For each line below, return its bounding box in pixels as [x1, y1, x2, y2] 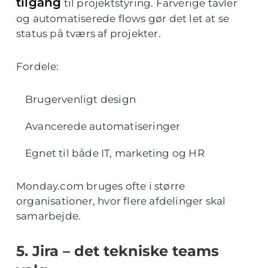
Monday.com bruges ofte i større [16, 180, 185, 192]
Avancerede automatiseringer [25, 120, 181, 132]
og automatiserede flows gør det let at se [16, 13, 230, 25]
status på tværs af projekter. [16, 28, 161, 39]
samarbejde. [16, 210, 81, 222]
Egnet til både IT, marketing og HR [25, 147, 205, 159]
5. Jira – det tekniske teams [16, 242, 219, 260]
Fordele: [16, 60, 59, 72]
